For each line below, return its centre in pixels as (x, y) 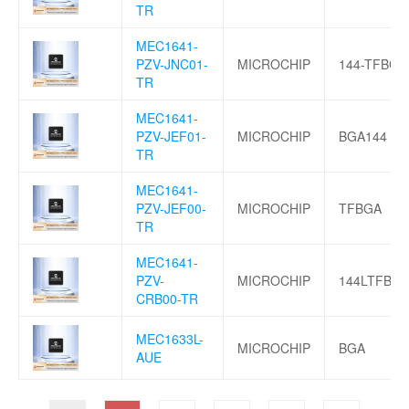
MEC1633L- (170, 338)
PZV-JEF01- (171, 136)
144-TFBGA (373, 63)
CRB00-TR (167, 298)
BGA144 (363, 136)
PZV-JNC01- (172, 63)
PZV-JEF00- (171, 208)
